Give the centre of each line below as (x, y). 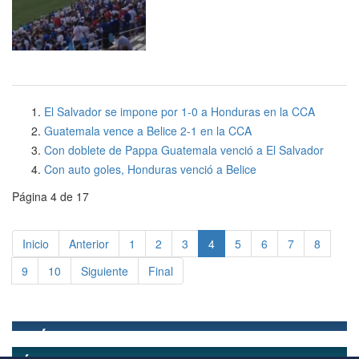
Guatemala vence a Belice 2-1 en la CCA (148, 131)
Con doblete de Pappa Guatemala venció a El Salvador (184, 150)
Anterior (89, 244)
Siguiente (105, 271)
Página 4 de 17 (50, 196)
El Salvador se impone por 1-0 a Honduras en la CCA (179, 111)
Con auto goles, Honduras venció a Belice (150, 169)
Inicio (36, 244)
